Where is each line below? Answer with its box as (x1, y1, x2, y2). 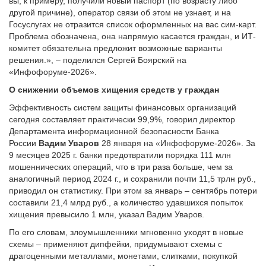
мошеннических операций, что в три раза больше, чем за (9, 162, 233, 172)
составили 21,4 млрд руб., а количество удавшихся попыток (9, 198, 243, 207)
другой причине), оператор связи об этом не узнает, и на (9, 8, 231, 17)
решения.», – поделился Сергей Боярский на (9, 55, 186, 65)
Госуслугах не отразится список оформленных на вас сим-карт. (9, 20, 256, 29)
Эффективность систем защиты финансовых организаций (9, 103, 236, 112)
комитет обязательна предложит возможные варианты (9, 43, 222, 53)
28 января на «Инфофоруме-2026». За (99, 138, 255, 148)
